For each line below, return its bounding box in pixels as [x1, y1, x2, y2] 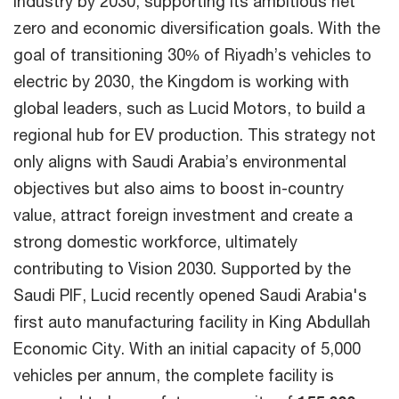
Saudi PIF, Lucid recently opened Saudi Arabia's [13, 285, 367, 305]
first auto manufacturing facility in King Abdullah [13, 312, 370, 332]
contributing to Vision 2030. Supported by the [13, 258, 351, 279]
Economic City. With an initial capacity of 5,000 [13, 338, 361, 359]
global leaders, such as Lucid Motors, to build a [13, 98, 365, 118]
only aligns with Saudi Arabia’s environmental [13, 151, 346, 172]
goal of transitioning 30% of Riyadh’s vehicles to [13, 45, 371, 65]
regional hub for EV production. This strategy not [13, 125, 376, 145]
